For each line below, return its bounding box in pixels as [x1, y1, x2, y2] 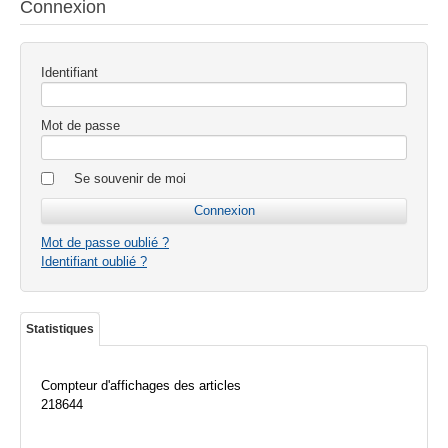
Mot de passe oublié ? [41, 235, 169, 251]
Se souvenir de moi [74, 171, 186, 187]
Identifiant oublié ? [41, 254, 147, 270]
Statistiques [26, 323, 94, 336]
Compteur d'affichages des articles [41, 378, 241, 394]
